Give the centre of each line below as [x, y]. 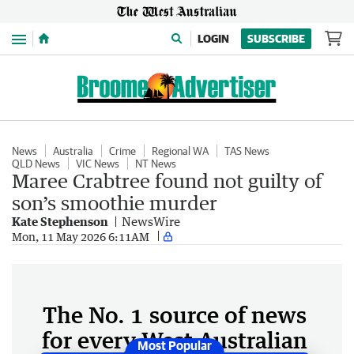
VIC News [98, 164]
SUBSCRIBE [276, 39]
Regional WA [180, 151]
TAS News [247, 151]
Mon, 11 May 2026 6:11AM [81, 236]
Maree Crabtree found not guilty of [167, 181]
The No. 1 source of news [175, 314]
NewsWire [151, 221]
